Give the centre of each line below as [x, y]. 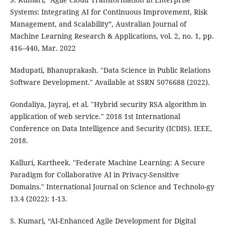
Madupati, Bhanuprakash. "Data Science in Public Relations [110, 70]
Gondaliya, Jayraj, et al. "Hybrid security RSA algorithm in [108, 104]
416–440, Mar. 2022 [43, 48]
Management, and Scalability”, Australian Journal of [98, 24]
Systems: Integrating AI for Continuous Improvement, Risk [108, 12]
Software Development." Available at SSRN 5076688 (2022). [110, 82]
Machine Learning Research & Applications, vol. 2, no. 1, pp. [112, 36]
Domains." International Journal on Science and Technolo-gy [112, 187]
